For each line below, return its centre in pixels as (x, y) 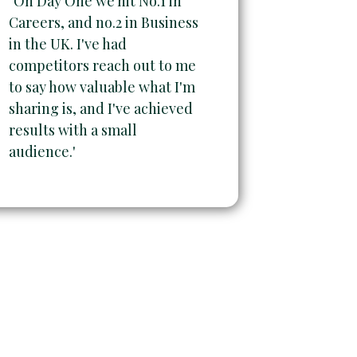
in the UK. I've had (68, 44)
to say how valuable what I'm (102, 87)
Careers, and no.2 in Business (104, 23)
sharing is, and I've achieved (101, 109)
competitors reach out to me (103, 66)
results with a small (73, 130)
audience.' (43, 152)
